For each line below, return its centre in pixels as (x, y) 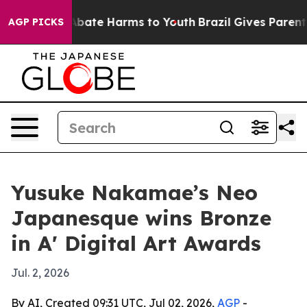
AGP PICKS (36, 22)
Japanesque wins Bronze (141, 218)
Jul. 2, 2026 (40, 273)
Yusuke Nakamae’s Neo (134, 193)
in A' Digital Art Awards (136, 243)
